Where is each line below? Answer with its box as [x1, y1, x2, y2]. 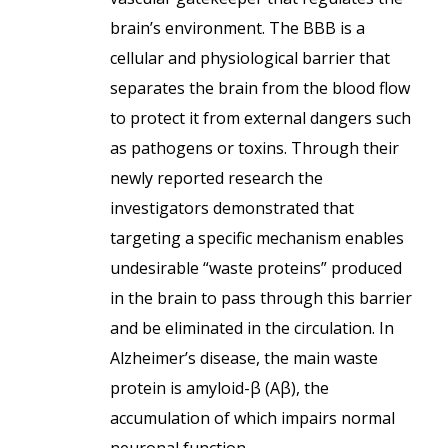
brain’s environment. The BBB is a [110, 17, 365, 39]
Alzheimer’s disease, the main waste [110, 347, 378, 369]
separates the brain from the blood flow [110, 77, 410, 99]
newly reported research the [110, 167, 323, 189]
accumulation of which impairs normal [110, 407, 395, 429]
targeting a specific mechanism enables [110, 227, 404, 249]
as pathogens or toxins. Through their [110, 137, 399, 159]
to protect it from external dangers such [110, 107, 411, 129]
